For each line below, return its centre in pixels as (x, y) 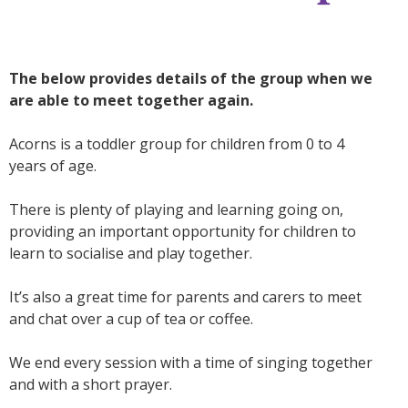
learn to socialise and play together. (133, 254)
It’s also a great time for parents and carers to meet (185, 297)
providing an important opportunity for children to (183, 232)
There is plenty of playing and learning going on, (176, 210)
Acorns (35, 144)
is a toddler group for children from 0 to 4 (202, 144)
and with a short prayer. (91, 385)
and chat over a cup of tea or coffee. (131, 319)
